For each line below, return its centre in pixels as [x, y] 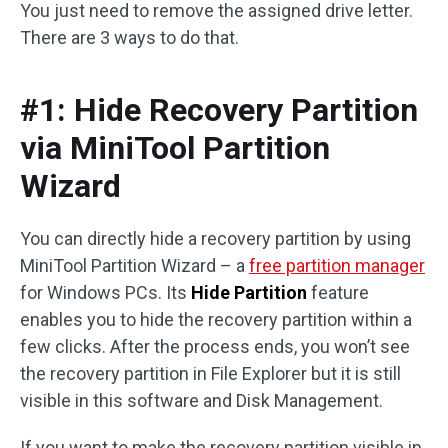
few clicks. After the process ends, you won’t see [215, 346]
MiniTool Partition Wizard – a [134, 265]
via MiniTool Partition [175, 148]
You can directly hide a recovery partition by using [215, 238]
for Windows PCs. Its [105, 292]
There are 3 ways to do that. [129, 37]
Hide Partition [249, 292]
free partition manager [337, 265]
